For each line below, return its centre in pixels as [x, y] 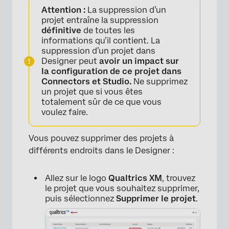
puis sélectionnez [81, 198]
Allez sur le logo [77, 178]
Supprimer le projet [156, 198]
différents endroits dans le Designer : [101, 150]
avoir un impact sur [139, 61]
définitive [62, 30]
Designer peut [70, 61]
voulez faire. [65, 112]
